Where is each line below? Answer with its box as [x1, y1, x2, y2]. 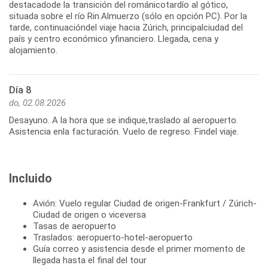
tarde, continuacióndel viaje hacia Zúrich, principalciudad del [9, 22, 243, 33]
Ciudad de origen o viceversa [33, 209, 146, 220]
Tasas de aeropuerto [33, 220, 116, 232]
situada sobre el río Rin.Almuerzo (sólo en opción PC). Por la [9, 10, 247, 22]
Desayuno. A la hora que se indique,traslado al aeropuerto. [9, 114, 238, 126]
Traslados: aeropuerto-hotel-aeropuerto [33, 232, 193, 243]
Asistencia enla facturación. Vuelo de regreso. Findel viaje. [9, 126, 239, 137]
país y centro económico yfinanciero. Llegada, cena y [9, 33, 218, 44]
